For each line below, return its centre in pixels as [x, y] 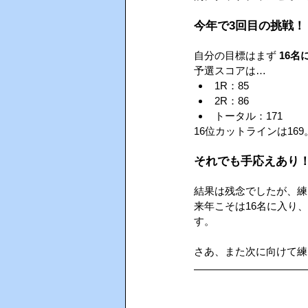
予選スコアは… [230, 70]
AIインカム [178, 40]
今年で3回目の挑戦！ [250, 26]
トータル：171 [249, 116]
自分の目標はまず [236, 55]
